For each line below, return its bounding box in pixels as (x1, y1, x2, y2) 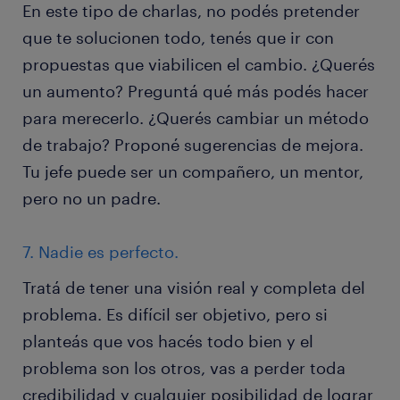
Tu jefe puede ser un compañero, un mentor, (22, 162, 363, 181)
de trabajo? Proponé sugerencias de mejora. (22, 135, 363, 154)
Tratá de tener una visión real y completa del (22, 278, 365, 297)
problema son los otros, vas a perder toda (22, 358, 346, 378)
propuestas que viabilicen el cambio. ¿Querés (22, 54, 375, 74)
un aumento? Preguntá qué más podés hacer (22, 81, 369, 101)
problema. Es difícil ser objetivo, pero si (22, 304, 328, 324)
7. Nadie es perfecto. (22, 242, 179, 262)
